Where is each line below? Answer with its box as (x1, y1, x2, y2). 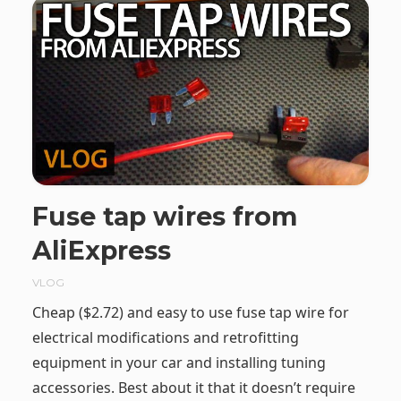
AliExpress (31, 235, 171, 267)
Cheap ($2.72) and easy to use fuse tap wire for (31, 302, 349, 322)
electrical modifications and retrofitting (31, 327, 299, 347)
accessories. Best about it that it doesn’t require (31, 377, 355, 397)
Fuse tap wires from (31, 200, 297, 233)
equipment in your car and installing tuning (31, 352, 326, 372)
